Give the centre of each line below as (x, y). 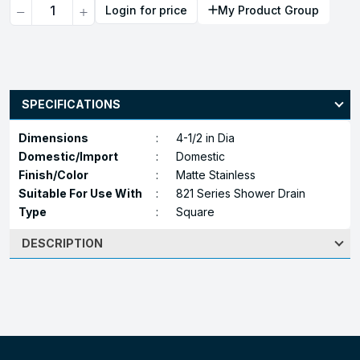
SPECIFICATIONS (71, 104)
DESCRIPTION (62, 243)
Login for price (146, 10)
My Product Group (268, 10)
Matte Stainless (216, 174)
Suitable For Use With (86, 193)
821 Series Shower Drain (241, 193)
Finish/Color (59, 174)
